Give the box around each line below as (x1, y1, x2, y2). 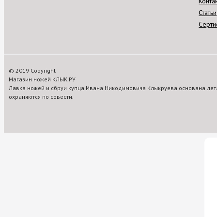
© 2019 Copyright (9, 67, 56, 74)
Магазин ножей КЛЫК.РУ (9, 76, 76, 83)
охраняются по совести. (9, 93, 74, 100)
